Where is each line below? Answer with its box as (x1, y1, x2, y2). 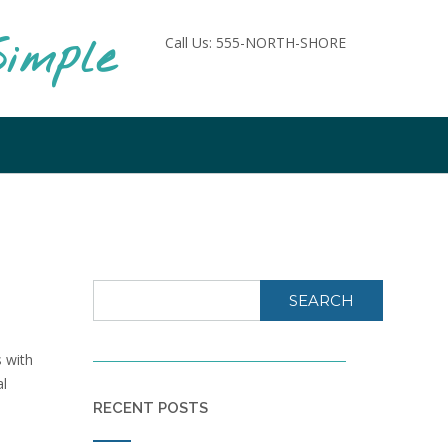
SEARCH (288, 291, 354, 310)
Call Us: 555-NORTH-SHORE (165, 33, 346, 52)
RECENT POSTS (92, 399, 208, 417)
